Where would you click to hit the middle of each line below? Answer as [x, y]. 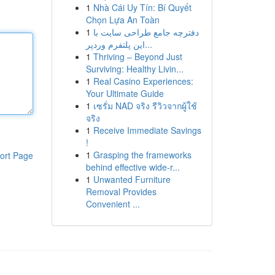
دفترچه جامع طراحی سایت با [146, 32]
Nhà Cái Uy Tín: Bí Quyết [142, 7]
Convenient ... [113, 204]
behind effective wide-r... [133, 167]
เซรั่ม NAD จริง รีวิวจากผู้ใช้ [145, 106]
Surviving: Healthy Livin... [134, 69]
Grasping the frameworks [142, 155]
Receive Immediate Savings [147, 130]
